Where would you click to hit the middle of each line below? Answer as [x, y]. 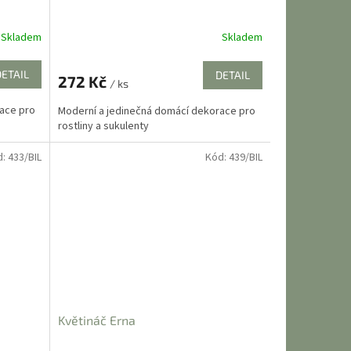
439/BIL [245, 157]
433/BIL [24, 157]
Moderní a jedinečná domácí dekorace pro [156, 111]
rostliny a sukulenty [103, 126]
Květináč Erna [96, 320]
